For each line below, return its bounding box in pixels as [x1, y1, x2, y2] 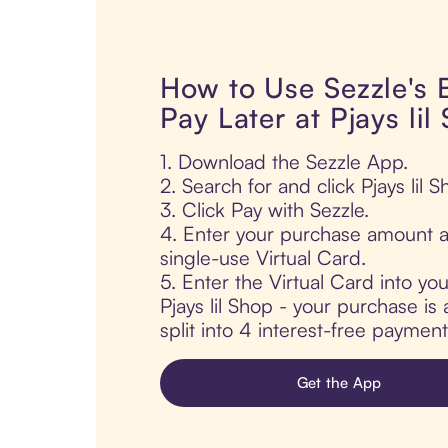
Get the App [296, 373, 382, 393]
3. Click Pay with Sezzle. [160, 197, 369, 223]
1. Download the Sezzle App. [160, 149, 408, 175]
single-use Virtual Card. [160, 245, 366, 271]
